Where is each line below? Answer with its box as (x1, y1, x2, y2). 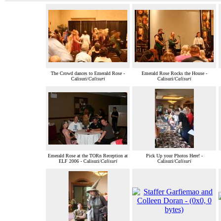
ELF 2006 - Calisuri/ (58, 158, 101, 164)
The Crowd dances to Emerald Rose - (51, 71, 125, 76)
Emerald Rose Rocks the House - (141, 71, 207, 76)
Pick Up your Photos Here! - (146, 153, 203, 159)
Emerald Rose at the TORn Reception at (48, 153, 128, 159)
